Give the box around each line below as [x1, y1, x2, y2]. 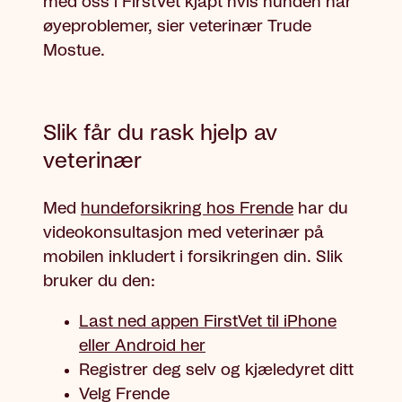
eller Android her [79, 337, 205, 354]
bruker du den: [43, 273, 160, 290]
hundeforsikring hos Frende [81, 200, 293, 217]
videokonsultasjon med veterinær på [43, 224, 324, 241]
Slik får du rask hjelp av [43, 122, 277, 144]
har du [293, 200, 348, 217]
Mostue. [43, 42, 109, 59]
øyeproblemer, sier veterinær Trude [43, 18, 311, 35]
